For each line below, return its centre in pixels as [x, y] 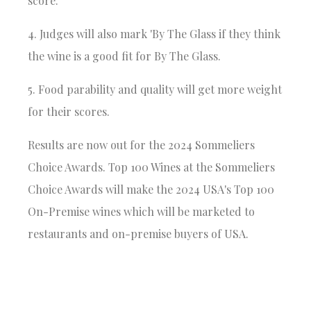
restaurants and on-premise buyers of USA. [138, 233]
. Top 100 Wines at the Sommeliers [189, 167]
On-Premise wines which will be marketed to [142, 211]
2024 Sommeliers [212, 144]
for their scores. [69, 111]
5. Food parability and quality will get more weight [155, 89]
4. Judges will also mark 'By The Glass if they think [154, 33]
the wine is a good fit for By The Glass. [125, 56]
